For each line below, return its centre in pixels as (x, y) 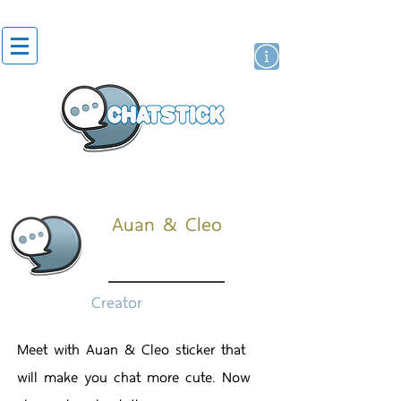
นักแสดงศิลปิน (58, 174)
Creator (117, 302)
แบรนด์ (146, 174)
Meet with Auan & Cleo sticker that (131, 349)
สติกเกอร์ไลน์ (221, 173)
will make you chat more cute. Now (134, 376)
